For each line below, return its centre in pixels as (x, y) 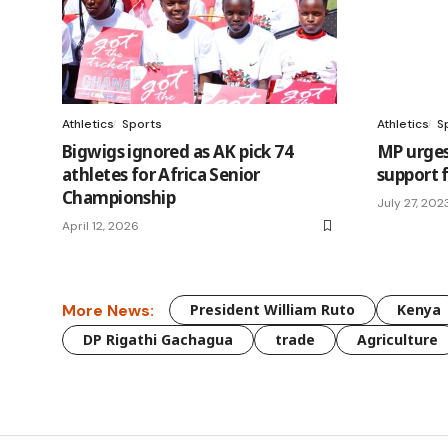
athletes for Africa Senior (161, 175)
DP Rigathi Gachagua (158, 340)
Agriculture (397, 340)
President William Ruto (272, 310)
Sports (142, 124)
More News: (108, 310)
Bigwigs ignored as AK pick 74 (178, 152)
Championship (119, 198)
